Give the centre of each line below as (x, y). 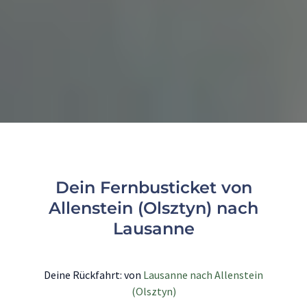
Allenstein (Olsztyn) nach (153, 208)
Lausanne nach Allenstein (203, 275)
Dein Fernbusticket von (153, 188)
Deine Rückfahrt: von (94, 275)
